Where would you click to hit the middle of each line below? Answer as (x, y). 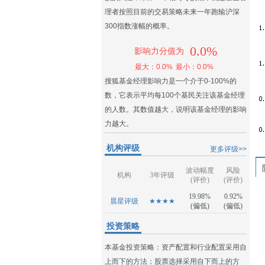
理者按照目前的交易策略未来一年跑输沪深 (172, 12)
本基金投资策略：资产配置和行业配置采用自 (176, 247)
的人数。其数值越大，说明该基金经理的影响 (176, 109)
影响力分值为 (159, 51)
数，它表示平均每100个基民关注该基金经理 (175, 95)
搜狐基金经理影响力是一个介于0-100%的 (171, 81)
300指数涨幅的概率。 (139, 26)
